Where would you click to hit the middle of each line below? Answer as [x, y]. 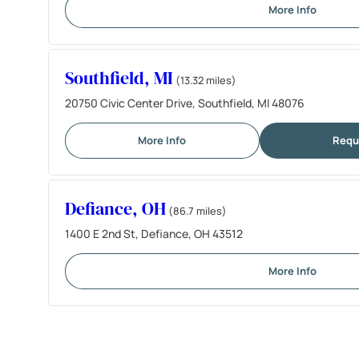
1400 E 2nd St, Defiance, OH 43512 [154, 233]
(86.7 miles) [198, 210]
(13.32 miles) [206, 80]
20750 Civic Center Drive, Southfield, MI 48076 [185, 103]
